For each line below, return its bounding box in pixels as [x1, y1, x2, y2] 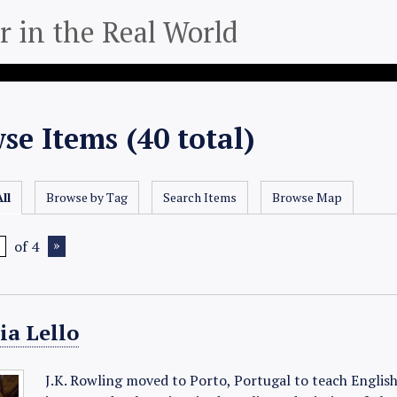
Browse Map [272, 189, 343, 206]
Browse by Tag [46, 189, 128, 206]
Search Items [163, 189, 237, 206]
